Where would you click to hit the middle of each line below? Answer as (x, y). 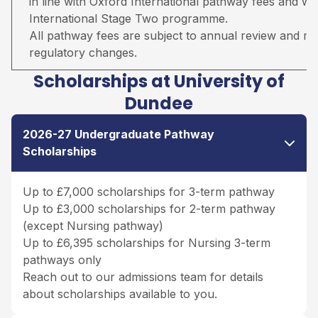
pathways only (62, 259)
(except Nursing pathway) (93, 225)
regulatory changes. (83, 52)
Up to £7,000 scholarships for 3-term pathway (149, 191)
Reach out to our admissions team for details (143, 276)
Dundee (159, 103)
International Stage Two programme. (128, 18)
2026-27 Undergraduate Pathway (119, 134)
